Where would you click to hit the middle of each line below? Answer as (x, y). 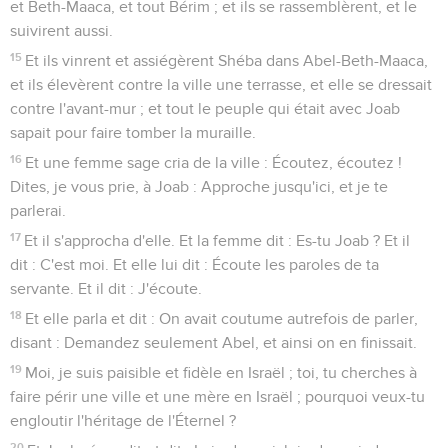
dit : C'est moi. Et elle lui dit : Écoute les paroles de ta (194, 264)
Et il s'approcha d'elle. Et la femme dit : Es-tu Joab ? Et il (217, 240)
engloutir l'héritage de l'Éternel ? (123, 420)
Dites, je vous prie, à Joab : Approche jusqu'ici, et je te (199, 186)
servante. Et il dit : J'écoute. (106, 288)
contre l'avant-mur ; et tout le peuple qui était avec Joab (205, 108)
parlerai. (38, 210)
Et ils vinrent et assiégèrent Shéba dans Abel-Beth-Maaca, (227, 60)
